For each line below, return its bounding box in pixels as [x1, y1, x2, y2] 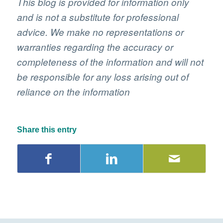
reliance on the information [16, 85, 130, 98]
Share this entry [16, 125, 77, 134]
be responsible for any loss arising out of [16, 70, 189, 83]
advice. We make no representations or [16, 25, 184, 38]
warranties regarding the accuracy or [16, 40, 173, 53]
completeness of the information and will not [16, 55, 204, 68]
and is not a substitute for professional [16, 10, 179, 23]
